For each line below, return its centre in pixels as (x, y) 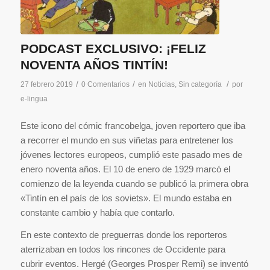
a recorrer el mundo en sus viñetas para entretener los (127, 140)
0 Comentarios (105, 85)
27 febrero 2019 (46, 85)
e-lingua (34, 99)
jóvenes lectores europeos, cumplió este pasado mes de (131, 154)
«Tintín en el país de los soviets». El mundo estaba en (126, 198)
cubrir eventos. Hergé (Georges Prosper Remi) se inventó (134, 263)
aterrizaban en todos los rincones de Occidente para (123, 249)
